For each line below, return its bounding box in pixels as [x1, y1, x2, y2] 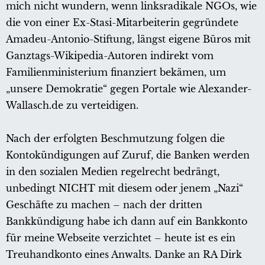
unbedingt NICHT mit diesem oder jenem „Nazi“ [6, 182, 243, 195]
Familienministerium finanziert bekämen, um [6, 66, 226, 79]
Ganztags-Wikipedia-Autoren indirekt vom [6, 50, 214, 62]
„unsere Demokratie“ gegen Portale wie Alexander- [6, 83, 251, 95]
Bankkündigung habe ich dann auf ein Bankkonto [6, 215, 247, 228]
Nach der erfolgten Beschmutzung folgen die [6, 132, 225, 145]
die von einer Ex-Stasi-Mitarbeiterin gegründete [6, 17, 238, 29]
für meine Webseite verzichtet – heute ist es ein [6, 232, 235, 244]
